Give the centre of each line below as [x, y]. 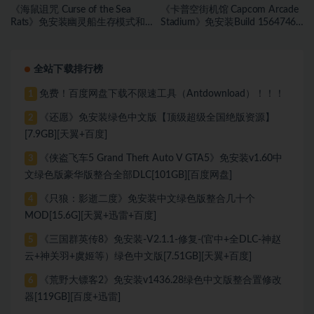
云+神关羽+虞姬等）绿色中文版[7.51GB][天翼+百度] [138, 256]
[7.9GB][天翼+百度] [66, 134]
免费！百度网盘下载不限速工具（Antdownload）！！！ [162, 94]
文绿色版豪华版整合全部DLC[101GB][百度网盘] [128, 175]
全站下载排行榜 [69, 69]
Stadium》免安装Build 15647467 [231, 22]
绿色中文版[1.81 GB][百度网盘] [226, 35]
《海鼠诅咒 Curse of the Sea [71, 9]
